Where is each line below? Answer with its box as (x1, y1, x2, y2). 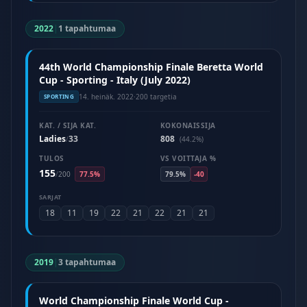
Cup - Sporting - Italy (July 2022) (39, 73, 191, 86)
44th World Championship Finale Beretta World (39, 60, 263, 73)
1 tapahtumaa (58, 23, 116, 34)
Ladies (39, 133, 66, 145)
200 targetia (136, 91, 177, 101)
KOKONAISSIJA (160, 121, 216, 130)
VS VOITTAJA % (160, 153, 216, 163)
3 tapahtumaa (58, 256, 116, 268)
